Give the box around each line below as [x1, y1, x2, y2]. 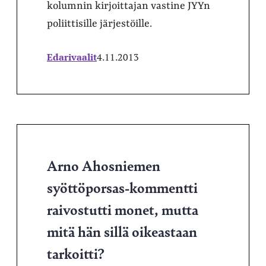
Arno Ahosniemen [47, 155, 160, 175]
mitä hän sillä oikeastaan [47, 221, 197, 241]
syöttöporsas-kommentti [47, 177, 198, 197]
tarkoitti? [47, 243, 104, 263]
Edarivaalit [47, 50, 97, 64]
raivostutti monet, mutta [47, 199, 198, 219]
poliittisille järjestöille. [47, 18, 152, 30]
